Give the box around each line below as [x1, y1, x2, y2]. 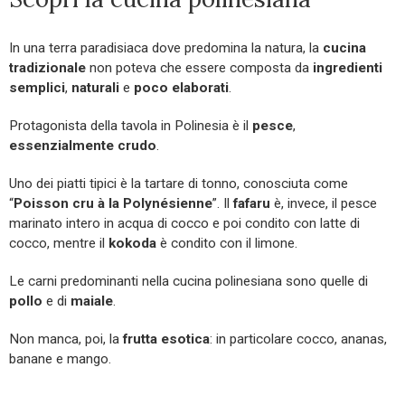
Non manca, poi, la [9, 331, 123, 348]
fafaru [233, 195, 270, 212]
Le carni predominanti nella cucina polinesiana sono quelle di [9, 273, 368, 290]
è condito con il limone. [156, 235, 297, 252]
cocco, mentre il [9, 235, 108, 252]
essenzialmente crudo [9, 137, 156, 155]
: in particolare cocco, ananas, [210, 331, 387, 348]
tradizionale [9, 60, 86, 77]
